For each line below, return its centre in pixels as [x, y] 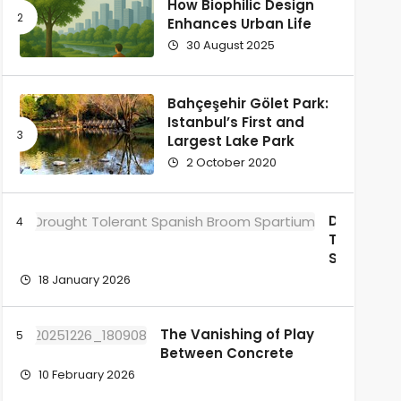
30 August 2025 [229, 45]
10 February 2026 [85, 374]
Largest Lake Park [230, 141]
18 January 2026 [83, 279]
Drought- [361, 220]
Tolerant [358, 239]
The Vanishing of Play [237, 334]
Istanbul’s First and [235, 122]
